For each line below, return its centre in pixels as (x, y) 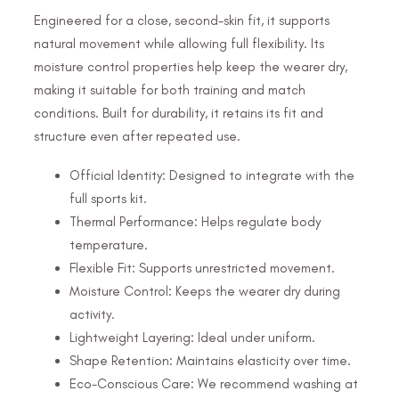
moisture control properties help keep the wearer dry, (191, 66)
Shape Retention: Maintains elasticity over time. (210, 360)
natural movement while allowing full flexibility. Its (179, 43)
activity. (92, 314)
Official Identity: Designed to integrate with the (212, 175)
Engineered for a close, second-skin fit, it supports (182, 20)
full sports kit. (108, 198)
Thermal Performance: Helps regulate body (195, 221)
